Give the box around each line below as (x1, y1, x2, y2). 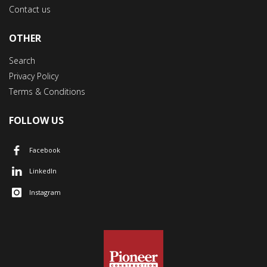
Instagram (29, 187, 61, 197)
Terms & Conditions (9, 86, 85, 97)
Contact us (9, 4, 51, 15)
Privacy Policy (9, 70, 58, 82)
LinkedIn (29, 166, 57, 176)
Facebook (29, 145, 60, 154)
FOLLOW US (9, 114, 64, 127)
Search (9, 55, 35, 66)
